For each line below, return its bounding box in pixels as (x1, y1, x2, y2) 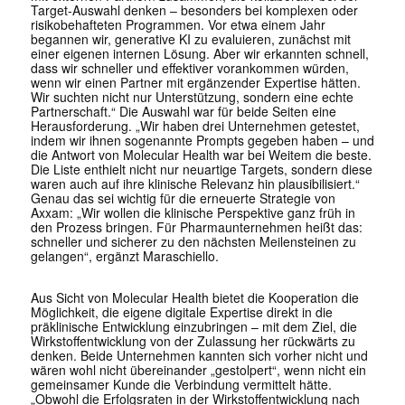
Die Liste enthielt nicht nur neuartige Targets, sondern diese (30, 160, 372, 179)
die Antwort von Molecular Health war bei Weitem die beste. (30, 146, 372, 165)
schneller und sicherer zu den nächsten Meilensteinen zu (30, 232, 356, 251)
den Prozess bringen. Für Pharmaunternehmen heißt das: (30, 218, 363, 237)
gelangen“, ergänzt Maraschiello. (30, 247, 219, 266)
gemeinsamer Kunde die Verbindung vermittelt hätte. (30, 375, 332, 394)
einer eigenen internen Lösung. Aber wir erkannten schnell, (30, 44, 369, 63)
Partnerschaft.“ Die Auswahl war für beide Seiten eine (30, 102, 336, 121)
